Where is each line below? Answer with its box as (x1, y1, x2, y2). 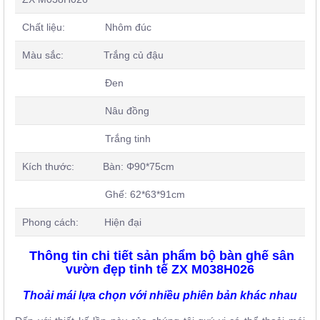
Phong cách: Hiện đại (22, 216, 141, 229)
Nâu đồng (22, 105, 149, 117)
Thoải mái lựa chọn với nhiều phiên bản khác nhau (23, 289, 297, 302)
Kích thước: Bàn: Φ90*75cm (22, 161, 174, 173)
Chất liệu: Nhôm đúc (22, 21, 151, 34)
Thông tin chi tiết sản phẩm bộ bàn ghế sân (26, 249, 294, 264)
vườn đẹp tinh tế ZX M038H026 (66, 262, 254, 277)
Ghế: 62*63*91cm (22, 189, 185, 201)
